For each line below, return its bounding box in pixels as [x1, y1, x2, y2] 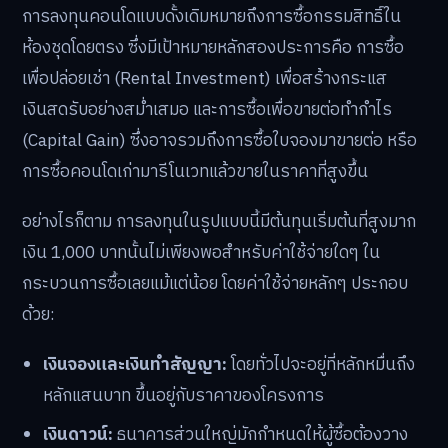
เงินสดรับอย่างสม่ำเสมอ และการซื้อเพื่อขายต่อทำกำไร [22, 96, 392, 125]
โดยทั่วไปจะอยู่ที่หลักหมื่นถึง [227, 350, 416, 379]
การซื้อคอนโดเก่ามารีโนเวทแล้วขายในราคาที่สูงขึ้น [22, 158, 368, 187]
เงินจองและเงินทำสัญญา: [43, 350, 228, 379]
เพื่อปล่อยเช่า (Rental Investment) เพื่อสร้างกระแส [22, 65, 387, 94]
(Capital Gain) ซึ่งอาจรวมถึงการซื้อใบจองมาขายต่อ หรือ [22, 127, 417, 156]
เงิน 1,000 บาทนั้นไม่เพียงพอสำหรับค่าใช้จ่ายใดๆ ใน [22, 239, 380, 268]
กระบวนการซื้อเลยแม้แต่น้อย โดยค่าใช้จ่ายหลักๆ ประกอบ [22, 270, 408, 299]
